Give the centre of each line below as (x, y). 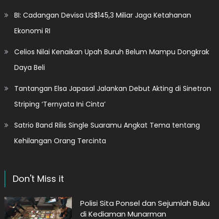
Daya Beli (29, 68)
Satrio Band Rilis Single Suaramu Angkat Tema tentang (107, 125)
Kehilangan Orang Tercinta (60, 141)
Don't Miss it (38, 179)
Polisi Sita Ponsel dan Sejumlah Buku (145, 203)
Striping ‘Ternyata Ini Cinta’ (60, 104)
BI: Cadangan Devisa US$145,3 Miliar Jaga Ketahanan (102, 15)
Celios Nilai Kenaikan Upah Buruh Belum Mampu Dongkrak (111, 52)
